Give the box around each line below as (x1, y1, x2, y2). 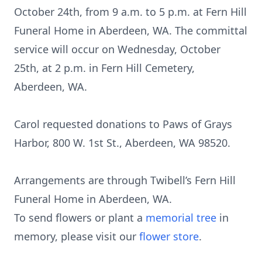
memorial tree (146, 211, 216, 225)
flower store (139, 229, 199, 243)
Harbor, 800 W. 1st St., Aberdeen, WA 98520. (14, 136, 230, 150)
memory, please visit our (14, 229, 139, 243)
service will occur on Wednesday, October (14, 42, 220, 56)
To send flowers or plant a (14, 211, 146, 225)
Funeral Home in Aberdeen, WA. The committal (14, 23, 247, 37)
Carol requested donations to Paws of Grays (14, 117, 232, 131)
